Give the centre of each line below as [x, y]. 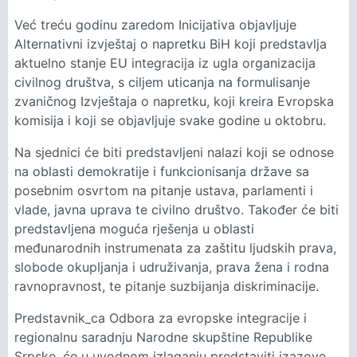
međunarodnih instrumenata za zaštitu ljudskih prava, [175, 248]
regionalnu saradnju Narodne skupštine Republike [163, 337]
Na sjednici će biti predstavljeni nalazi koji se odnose [174, 152]
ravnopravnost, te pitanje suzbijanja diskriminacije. [167, 286]
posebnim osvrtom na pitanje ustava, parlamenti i [164, 190]
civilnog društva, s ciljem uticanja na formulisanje [162, 82]
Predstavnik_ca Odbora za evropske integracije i [161, 318]
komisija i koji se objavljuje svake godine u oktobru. [170, 120]
